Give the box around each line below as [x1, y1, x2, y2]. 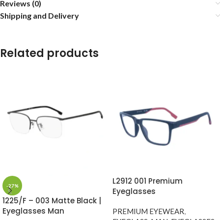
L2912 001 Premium [112, 176, 183, 187]
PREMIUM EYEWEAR [112, 207, 184, 216]
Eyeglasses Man [2, 206, 64, 217]
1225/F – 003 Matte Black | [2, 195, 101, 206]
